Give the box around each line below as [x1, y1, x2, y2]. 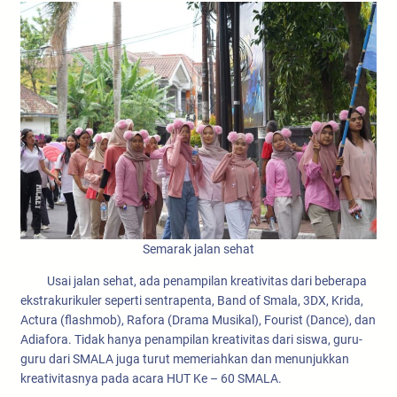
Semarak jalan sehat [143, 241, 254, 256]
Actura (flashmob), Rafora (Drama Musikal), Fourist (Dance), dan [20, 312, 376, 327]
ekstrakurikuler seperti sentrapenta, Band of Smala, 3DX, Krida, [20, 292, 363, 307]
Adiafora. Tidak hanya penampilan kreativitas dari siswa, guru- [20, 331, 362, 346]
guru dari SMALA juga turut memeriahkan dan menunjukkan [20, 351, 349, 366]
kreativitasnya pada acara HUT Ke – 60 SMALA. [20, 370, 282, 385]
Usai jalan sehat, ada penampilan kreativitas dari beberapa [20, 273, 367, 288]
